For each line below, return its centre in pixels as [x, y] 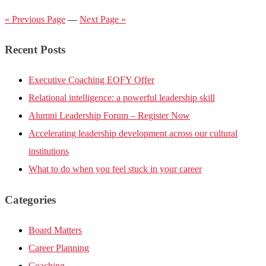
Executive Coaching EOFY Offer [91, 80]
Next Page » [103, 19]
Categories [30, 199]
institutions [49, 151]
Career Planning [59, 248]
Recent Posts [35, 50]
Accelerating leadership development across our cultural [133, 134]
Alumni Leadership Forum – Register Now [109, 116]
